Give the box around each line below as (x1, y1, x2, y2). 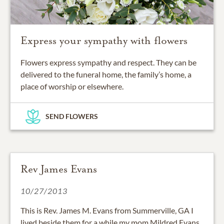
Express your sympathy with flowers (20, 34, 187, 47)
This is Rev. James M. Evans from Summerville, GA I (20, 205, 193, 215)
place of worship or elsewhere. (20, 81, 123, 91)
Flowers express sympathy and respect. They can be (20, 57, 196, 67)
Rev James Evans (20, 162, 97, 176)
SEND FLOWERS (45, 112, 98, 121)
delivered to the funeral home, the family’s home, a (20, 69, 191, 79)
